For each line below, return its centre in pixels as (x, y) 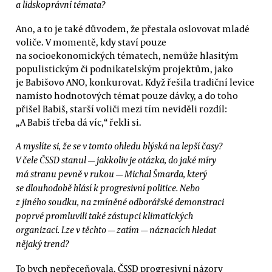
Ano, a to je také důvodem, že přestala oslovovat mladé (133, 28)
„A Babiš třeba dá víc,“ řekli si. (79, 122)
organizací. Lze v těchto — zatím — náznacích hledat (116, 230)
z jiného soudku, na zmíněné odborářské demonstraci (120, 202)
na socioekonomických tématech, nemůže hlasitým (127, 55)
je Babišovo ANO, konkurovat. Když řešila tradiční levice (135, 82)
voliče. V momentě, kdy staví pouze (91, 42)
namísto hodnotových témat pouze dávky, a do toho (127, 95)
